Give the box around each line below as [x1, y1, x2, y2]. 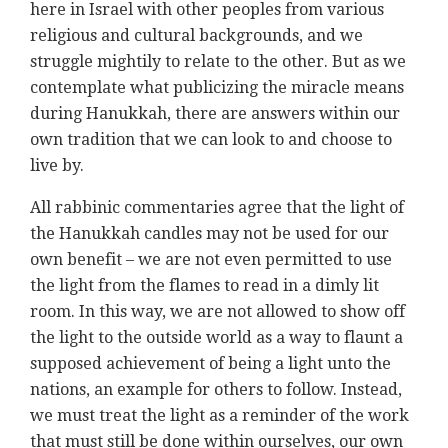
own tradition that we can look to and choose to [30, 130, 392, 150]
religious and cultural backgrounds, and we [30, 26, 363, 46]
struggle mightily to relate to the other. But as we [30, 52, 406, 72]
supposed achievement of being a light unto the [30, 354, 391, 374]
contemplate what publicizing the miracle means [30, 78, 404, 98]
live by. [30, 156, 84, 176]
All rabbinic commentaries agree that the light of [30, 198, 404, 218]
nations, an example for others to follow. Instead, [30, 380, 402, 400]
